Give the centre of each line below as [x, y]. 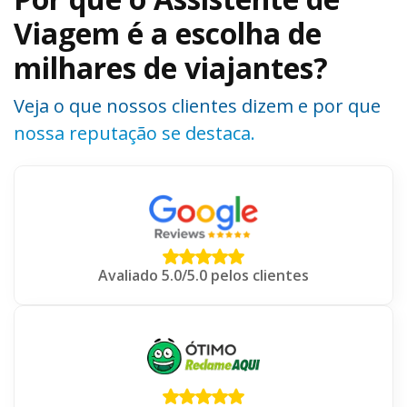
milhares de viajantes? [171, 68]
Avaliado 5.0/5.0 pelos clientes [203, 276]
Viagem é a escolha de [168, 34]
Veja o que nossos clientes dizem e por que [197, 106]
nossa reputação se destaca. [134, 134]
